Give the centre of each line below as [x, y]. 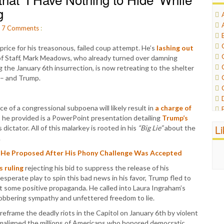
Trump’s [175, 118]
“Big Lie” [150, 128]
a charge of [173, 108]
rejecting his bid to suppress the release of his [96, 168]
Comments [23, 28]
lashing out [175, 48]
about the [179, 128]
